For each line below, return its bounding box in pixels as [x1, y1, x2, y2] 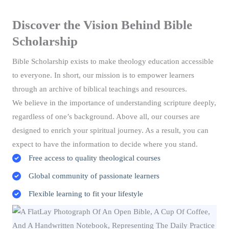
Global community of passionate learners [29, 172, 159, 180]
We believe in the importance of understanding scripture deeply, [12, 99, 216, 107]
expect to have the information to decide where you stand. [12, 140, 198, 149]
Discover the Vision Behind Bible [12, 18, 192, 32]
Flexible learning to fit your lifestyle [29, 190, 143, 198]
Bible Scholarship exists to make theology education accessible [12, 57, 214, 66]
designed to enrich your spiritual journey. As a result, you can [12, 126, 209, 135]
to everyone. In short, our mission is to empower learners [12, 71, 194, 80]
